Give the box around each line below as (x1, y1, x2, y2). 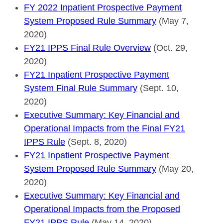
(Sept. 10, (137, 83, 179, 93)
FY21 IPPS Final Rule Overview (24, 42, 151, 53)
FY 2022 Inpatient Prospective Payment (24, 2, 182, 12)
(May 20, (156, 163, 194, 174)
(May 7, (156, 15, 189, 26)
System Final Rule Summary (24, 83, 137, 93)
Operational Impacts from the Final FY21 (24, 123, 185, 133)
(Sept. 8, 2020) (65, 136, 127, 147)
